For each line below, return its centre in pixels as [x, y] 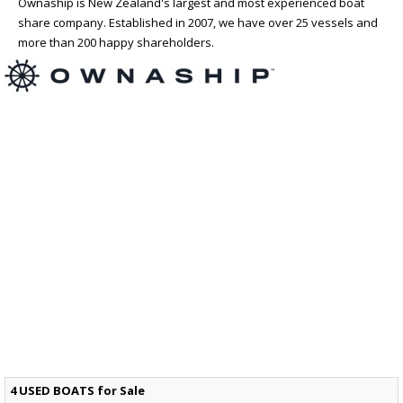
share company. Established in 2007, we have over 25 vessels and [198, 22]
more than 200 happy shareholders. [116, 42]
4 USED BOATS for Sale [77, 390]
